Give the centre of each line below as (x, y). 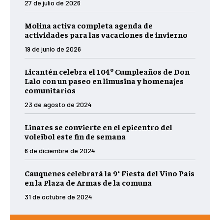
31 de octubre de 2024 (58, 197)
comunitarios (50, 90)
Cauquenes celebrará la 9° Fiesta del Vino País (110, 173)
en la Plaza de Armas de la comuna (88, 182)
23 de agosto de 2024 (58, 105)
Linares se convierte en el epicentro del (98, 127)
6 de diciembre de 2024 (60, 151)
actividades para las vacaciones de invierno (106, 35)
